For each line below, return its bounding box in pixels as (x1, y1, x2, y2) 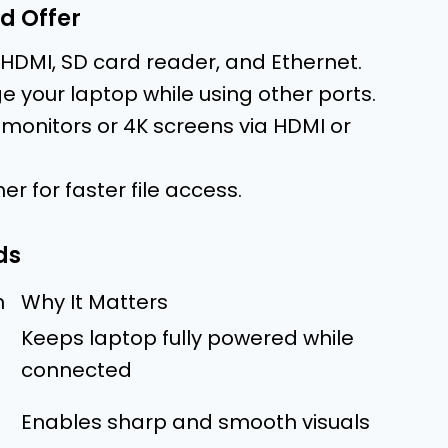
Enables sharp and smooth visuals (21, 407, 370, 436)
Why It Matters (21, 287, 168, 316)
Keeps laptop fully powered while (21, 323, 354, 352)
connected (21, 355, 132, 384)
